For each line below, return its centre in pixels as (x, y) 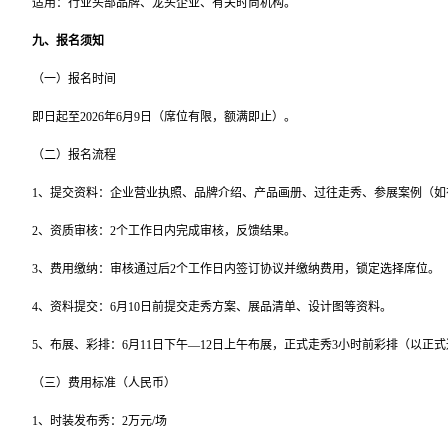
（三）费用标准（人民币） (104, 382)
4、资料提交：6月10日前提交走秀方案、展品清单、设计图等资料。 (212, 306)
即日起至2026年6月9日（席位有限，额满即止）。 (164, 116)
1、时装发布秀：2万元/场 (99, 420)
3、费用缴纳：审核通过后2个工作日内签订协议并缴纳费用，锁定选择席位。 (236, 268)
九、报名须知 (68, 40)
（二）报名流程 (74, 154)
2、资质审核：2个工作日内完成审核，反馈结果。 (164, 230)
